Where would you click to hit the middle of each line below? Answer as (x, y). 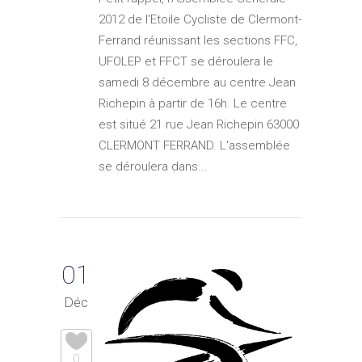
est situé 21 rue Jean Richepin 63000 (199, 124)
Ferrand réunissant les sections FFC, (198, 40)
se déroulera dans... (153, 166)
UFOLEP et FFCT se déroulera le (186, 61)
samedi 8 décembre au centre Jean (197, 82)
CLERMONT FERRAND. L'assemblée (194, 145)
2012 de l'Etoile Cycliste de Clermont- (200, 19)
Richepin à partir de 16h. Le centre (193, 103)
